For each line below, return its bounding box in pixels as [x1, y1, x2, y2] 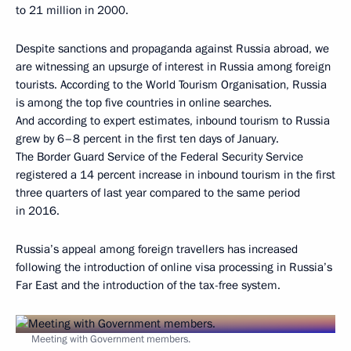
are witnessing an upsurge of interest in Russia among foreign [16, 58, 331, 74]
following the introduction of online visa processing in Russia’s [16, 259, 332, 275]
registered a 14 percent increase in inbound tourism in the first [16, 166, 335, 183]
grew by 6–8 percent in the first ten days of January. [16, 130, 279, 147]
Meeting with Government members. [31, 331, 190, 346]
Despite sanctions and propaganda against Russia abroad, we [16, 40, 329, 56]
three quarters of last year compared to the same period [16, 184, 300, 201]
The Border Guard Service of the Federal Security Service [16, 148, 303, 165]
